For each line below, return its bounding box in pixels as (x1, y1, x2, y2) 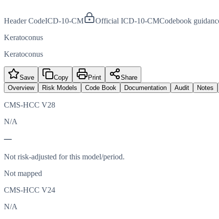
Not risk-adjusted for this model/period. (4, 153, 125, 161)
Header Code (4, 17, 45, 25)
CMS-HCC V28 (4, 101, 55, 109)
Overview (8, 84, 34, 92)
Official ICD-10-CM (95, 17, 159, 25)
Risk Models (42, 84, 77, 92)
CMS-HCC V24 (4, 186, 55, 195)
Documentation (124, 84, 167, 92)
